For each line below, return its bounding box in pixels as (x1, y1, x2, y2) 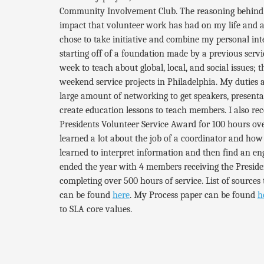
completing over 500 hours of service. (59, 176, 203, 187)
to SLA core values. (59, 204, 134, 215)
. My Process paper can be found (129, 190, 258, 201)
